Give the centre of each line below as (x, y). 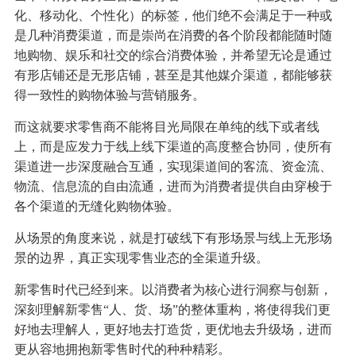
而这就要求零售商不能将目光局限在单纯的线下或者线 (166, 127)
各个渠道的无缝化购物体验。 (97, 207)
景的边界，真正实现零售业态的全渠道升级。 (141, 258)
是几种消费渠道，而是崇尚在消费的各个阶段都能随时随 (173, 36)
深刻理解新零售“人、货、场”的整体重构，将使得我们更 (172, 310)
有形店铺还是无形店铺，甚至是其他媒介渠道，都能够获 (173, 75)
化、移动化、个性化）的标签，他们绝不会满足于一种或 (173, 16)
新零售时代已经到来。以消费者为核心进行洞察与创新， (173, 290)
